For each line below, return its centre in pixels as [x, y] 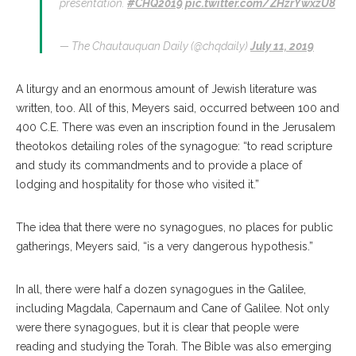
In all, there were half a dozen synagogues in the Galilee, [161, 290]
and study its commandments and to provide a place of [159, 166]
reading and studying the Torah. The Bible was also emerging [174, 347]
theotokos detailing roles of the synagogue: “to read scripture [174, 147]
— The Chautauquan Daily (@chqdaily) [155, 46]
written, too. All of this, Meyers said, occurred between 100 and [178, 108]
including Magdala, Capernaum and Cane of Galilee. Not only [173, 309]
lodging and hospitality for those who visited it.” [137, 185]
